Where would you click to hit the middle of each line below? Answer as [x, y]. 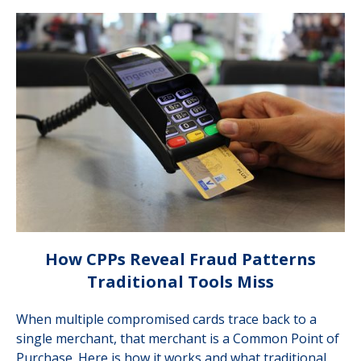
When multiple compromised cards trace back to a [166, 319]
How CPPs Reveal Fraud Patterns [180, 259]
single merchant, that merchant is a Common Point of [178, 338]
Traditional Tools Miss [180, 281]
